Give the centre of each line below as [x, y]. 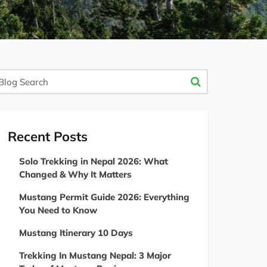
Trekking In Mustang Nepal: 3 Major [95, 255]
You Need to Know [58, 210]
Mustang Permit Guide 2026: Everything [104, 197]
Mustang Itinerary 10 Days [76, 233]
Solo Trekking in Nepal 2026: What [94, 161]
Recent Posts [48, 136]
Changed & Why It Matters [75, 174]
